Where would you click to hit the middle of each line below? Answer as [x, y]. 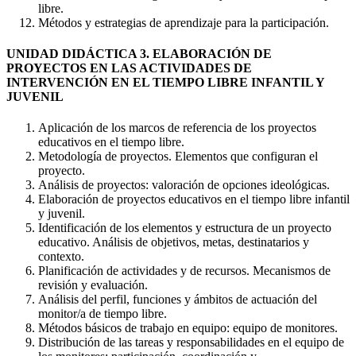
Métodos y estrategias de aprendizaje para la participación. [184, 22]
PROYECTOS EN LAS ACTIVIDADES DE [129, 68]
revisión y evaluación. [93, 285]
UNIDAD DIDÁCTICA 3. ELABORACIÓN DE [139, 54]
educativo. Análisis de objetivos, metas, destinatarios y [174, 242]
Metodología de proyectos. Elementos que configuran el [178, 157]
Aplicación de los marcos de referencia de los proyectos [177, 128]
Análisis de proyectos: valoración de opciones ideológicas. [184, 185]
